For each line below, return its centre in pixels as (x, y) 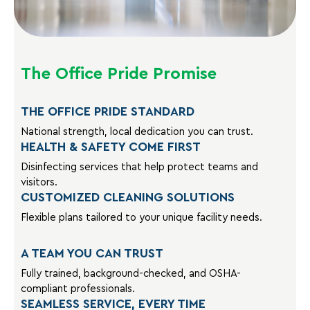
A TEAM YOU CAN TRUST (92, 253)
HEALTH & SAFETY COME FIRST (111, 146)
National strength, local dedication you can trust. (137, 131)
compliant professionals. (78, 289)
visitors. (39, 182)
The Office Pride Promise (119, 74)
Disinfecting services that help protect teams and (139, 167)
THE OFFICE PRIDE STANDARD (108, 111)
